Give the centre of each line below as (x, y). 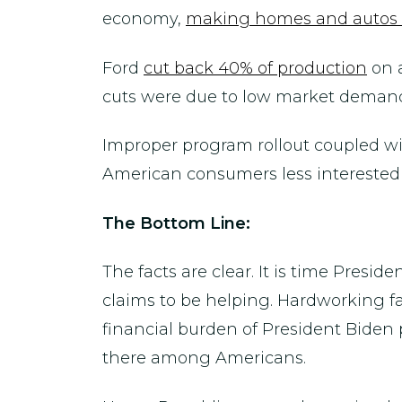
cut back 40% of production (255, 68)
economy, (144, 19)
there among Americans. (204, 358)
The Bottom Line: (179, 223)
